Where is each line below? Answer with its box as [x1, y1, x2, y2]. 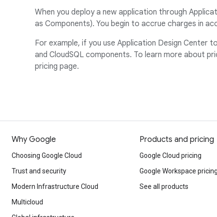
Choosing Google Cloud [12, 152, 82, 159]
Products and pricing [139, 135, 214, 144]
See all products [139, 183, 188, 190]
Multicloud [12, 198, 43, 206]
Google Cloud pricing [139, 152, 201, 159]
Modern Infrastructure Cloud [12, 183, 98, 190]
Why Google [12, 135, 56, 144]
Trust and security [12, 167, 66, 175]
